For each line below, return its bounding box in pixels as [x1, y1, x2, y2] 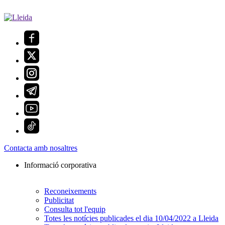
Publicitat [44, 196, 74, 205]
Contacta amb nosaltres [4, 144, 77, 153]
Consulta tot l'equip [44, 205, 105, 214]
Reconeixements [44, 187, 96, 196]
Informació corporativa [24, 161, 96, 170]
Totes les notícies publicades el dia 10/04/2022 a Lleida [44, 214, 218, 223]
